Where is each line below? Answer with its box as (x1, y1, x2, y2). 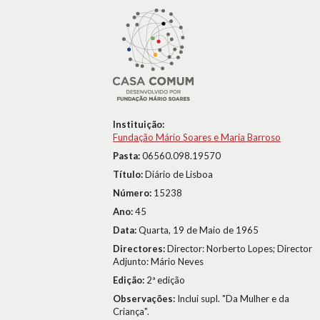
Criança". (113, 306, 149, 317)
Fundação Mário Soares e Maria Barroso (113, 131, 281, 143)
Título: (113, 169, 145, 180)
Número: (113, 187, 154, 199)
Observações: (113, 293, 177, 304)
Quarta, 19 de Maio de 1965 (139, 224, 259, 236)
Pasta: (113, 150, 142, 161)
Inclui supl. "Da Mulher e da (177, 293, 289, 304)
